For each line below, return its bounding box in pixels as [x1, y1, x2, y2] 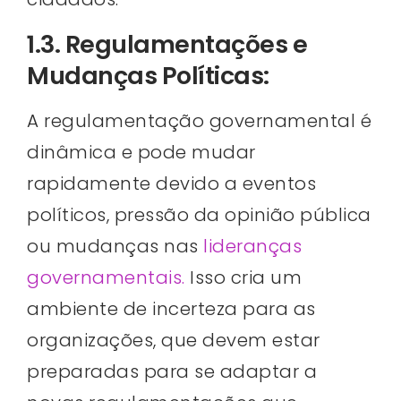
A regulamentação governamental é [27, 107, 371, 133]
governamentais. [27, 264, 185, 290]
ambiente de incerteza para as [27, 295, 316, 321]
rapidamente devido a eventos [27, 170, 316, 196]
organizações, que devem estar [27, 327, 320, 353]
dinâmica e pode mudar [27, 139, 256, 165]
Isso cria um [184, 264, 302, 290]
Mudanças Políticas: [27, 58, 269, 92]
